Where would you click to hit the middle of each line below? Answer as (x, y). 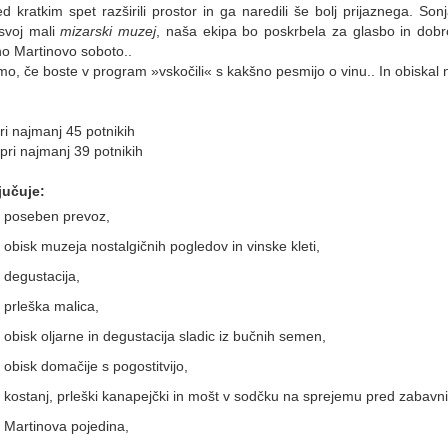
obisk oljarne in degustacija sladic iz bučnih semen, (165, 335)
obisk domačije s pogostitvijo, (96, 365)
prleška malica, (51, 305)
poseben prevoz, (57, 215)
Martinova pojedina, (66, 425)
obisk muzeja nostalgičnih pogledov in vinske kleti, (162, 245)
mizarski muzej (108, 30)
